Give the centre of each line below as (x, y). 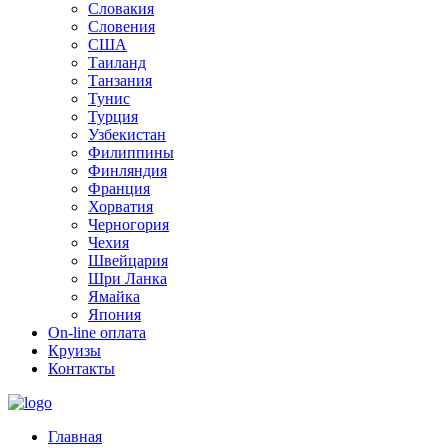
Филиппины (131, 152)
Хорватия (120, 206)
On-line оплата (97, 332)
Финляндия (127, 170)
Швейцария (128, 260)
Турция (113, 116)
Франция (119, 188)
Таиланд (117, 62)
